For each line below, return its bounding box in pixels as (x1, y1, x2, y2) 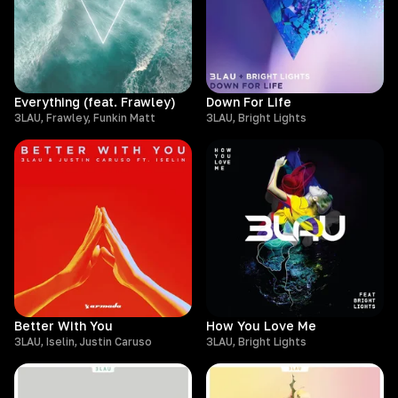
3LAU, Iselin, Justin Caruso (14, 335, 152, 348)
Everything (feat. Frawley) (14, 94, 176, 109)
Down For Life (206, 94, 291, 109)
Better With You (14, 318, 113, 333)
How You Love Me (206, 318, 316, 333)
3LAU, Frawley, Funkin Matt (14, 111, 155, 124)
